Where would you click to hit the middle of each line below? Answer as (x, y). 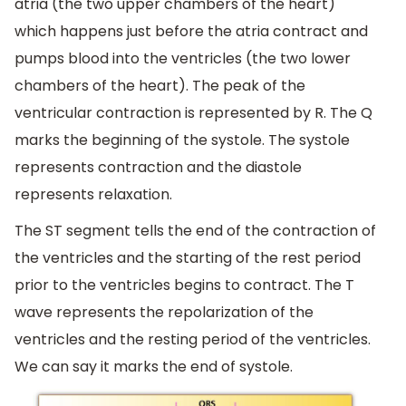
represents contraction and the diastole (158, 168)
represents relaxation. (93, 195)
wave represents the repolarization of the (164, 312)
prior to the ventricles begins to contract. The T (184, 285)
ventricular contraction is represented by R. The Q (193, 113)
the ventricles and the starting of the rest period (188, 257)
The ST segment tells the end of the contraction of (195, 230)
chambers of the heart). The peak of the (160, 86)
